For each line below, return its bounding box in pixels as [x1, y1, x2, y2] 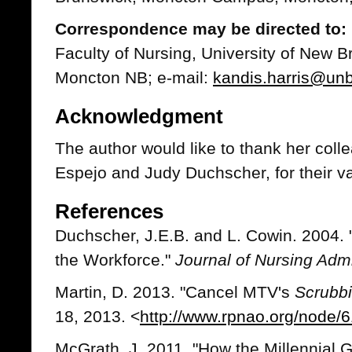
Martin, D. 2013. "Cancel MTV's [55, 283, 295, 301]
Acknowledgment [55, 105, 223, 127]
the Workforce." [55, 251, 175, 269]
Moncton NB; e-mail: [55, 68, 213, 86]
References [55, 200, 163, 222]
